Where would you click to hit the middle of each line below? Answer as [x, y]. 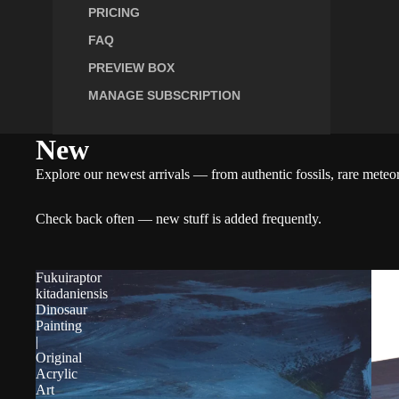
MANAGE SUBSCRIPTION [164, 96]
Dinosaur [61, 309]
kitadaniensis [72, 293]
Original [59, 358]
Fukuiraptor [69, 277]
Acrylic [57, 374]
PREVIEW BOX [131, 68]
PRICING [114, 13]
